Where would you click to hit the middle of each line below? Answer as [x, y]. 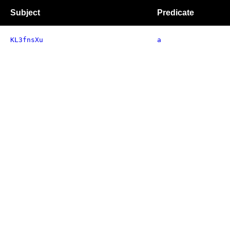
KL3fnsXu [27, 40]
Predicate [176, 13]
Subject [25, 13]
